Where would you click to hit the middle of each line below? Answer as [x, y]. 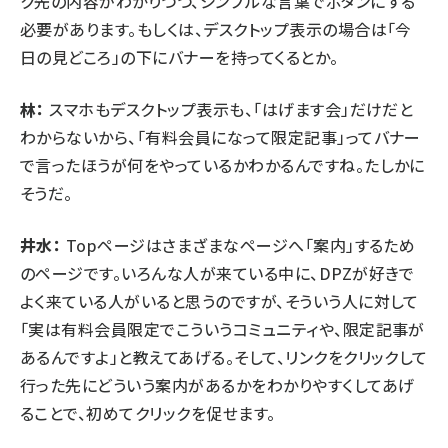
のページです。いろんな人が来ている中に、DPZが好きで [217, 272]
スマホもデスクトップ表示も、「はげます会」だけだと [229, 108]
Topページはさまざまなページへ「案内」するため [238, 244]
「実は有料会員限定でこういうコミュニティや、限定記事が [222, 328]
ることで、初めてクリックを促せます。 [148, 412]
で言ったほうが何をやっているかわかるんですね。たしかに [222, 164]
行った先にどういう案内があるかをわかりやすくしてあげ [217, 384]
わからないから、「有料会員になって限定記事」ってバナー [220, 136]
